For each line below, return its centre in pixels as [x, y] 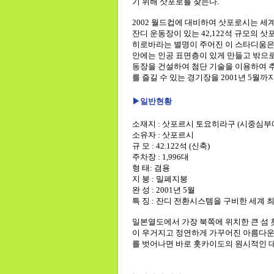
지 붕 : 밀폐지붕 [160, 179]
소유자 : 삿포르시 [163, 135]
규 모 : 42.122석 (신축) [171, 146]
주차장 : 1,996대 [160, 157]
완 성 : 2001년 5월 [163, 190]
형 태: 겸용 [151, 168]
